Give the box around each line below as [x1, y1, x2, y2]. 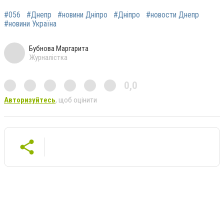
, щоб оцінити [55, 95, 97, 104]
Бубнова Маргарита [29, 43, 88, 53]
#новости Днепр [146, 9, 199, 19]
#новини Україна [4, 18, 56, 28]
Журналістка [29, 52, 67, 62]
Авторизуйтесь [4, 95, 55, 104]
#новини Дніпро [57, 9, 107, 19]
